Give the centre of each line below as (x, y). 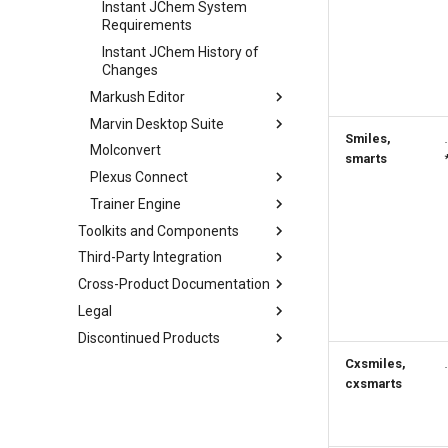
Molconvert (125, 150)
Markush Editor (137, 96)
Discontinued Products (149, 337)
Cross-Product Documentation (174, 284)
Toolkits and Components (158, 230)
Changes (130, 70)
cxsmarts (373, 383)
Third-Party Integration (150, 257)
